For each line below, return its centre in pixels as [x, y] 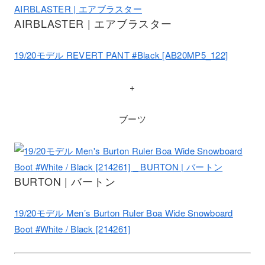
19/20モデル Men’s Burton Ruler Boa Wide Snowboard [124, 212]
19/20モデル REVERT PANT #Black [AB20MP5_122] [121, 54]
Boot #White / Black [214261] [72, 228]
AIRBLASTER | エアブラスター [93, 23]
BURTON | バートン [65, 181]
